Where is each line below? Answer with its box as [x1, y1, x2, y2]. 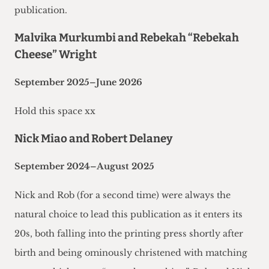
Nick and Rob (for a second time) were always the [14, 190, 231, 201]
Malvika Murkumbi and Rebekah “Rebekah [14, 31, 239, 45]
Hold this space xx [14, 106, 95, 117]
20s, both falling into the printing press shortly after [14, 228, 243, 240]
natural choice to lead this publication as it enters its [14, 209, 243, 220]
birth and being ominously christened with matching [14, 247, 247, 259]
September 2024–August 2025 [14, 161, 154, 172]
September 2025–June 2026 [14, 77, 142, 88]
